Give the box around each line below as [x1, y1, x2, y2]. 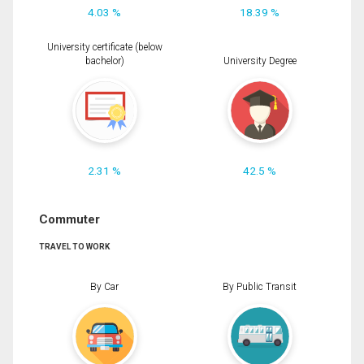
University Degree [223, 55, 297, 67]
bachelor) [84, 55, 124, 67]
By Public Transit [223, 280, 297, 292]
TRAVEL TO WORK [39, 242, 110, 252]
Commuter [39, 212, 100, 227]
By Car [90, 280, 119, 292]
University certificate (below [46, 41, 162, 54]
